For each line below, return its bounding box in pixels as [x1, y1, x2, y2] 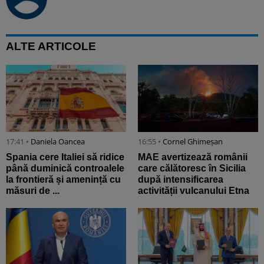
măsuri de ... [6, 186, 60, 196]
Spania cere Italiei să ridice [6, 152, 124, 163]
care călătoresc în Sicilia [138, 163, 246, 174]
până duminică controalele [6, 163, 124, 174]
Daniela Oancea [31, 136, 85, 147]
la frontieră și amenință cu [6, 174, 121, 185]
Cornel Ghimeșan [163, 136, 223, 147]
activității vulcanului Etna [138, 186, 249, 196]
